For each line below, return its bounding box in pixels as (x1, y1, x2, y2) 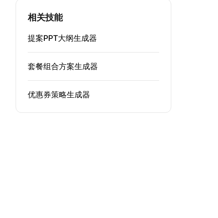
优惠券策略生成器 (28, 90, 90, 99)
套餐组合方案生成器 (28, 61, 98, 71)
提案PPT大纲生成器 (28, 33, 97, 43)
